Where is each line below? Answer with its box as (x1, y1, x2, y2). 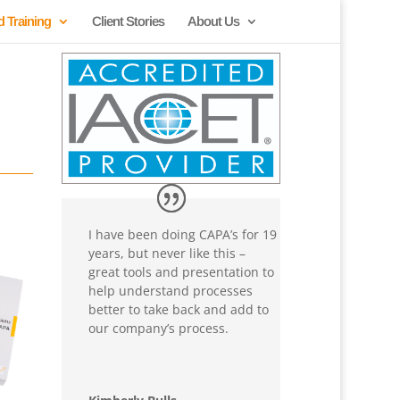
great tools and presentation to (88, 262, 275, 280)
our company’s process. (88, 319, 229, 337)
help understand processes (88, 281, 254, 299)
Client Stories (92, 13, 165, 29)
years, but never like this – (88, 244, 246, 262)
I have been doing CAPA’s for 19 (88, 225, 278, 243)
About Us (187, 13, 240, 29)
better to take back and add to (88, 300, 270, 318)
